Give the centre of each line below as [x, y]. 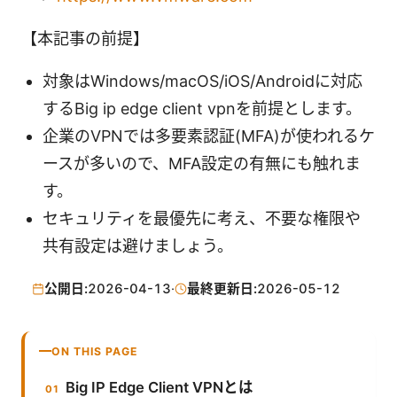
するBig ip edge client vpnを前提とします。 [202, 109]
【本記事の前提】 [85, 39]
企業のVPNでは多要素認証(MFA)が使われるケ [209, 136]
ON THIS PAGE [95, 351]
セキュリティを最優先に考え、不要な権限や [202, 219]
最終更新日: [222, 288]
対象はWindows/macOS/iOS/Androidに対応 [202, 82]
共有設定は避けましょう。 [138, 246]
